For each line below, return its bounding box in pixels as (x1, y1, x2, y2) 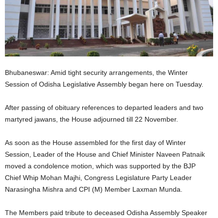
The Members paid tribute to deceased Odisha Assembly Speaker (5, 208, 207, 217)
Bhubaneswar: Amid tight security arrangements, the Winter (5, 68, 188, 76)
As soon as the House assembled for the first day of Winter (5, 138, 186, 146)
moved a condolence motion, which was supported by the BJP (5, 162, 196, 170)
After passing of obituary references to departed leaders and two (5, 103, 203, 111)
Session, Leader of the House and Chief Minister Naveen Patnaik (5, 150, 205, 158)
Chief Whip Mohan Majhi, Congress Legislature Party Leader (5, 173, 192, 182)
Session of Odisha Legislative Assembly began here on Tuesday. (5, 80, 205, 88)
